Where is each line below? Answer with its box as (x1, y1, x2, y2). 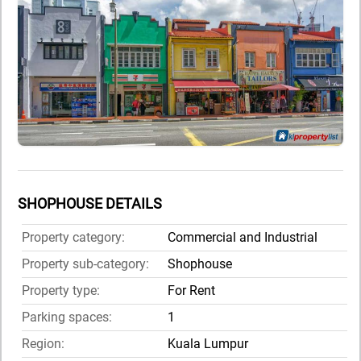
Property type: (22, 283, 100, 299)
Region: (22, 336, 64, 352)
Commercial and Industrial (168, 230, 317, 246)
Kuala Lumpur (168, 336, 248, 352)
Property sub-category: (22, 256, 149, 272)
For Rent (168, 283, 215, 299)
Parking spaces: (22, 309, 112, 326)
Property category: (22, 230, 125, 246)
